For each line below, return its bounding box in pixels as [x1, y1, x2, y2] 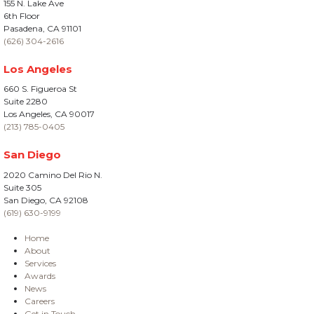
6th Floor [4, 10, 40, 21]
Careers [25, 295, 55, 306]
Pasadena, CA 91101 [4, 22, 81, 34]
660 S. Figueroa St [4, 83, 77, 95]
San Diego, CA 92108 [4, 194, 88, 205]
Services [25, 257, 56, 268]
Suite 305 [4, 182, 41, 193]
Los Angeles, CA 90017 [4, 109, 95, 120]
